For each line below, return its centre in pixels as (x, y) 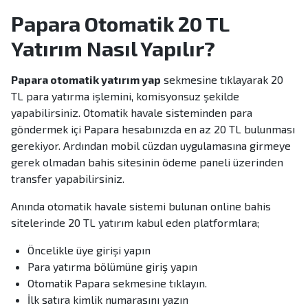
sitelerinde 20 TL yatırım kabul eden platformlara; (135, 223)
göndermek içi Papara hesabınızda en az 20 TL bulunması (153, 129)
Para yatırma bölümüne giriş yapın (112, 267)
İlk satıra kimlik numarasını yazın (108, 300)
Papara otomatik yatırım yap (86, 80)
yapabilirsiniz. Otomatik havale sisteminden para (132, 113)
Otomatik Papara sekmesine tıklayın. (117, 283)
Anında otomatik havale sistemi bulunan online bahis (141, 206)
